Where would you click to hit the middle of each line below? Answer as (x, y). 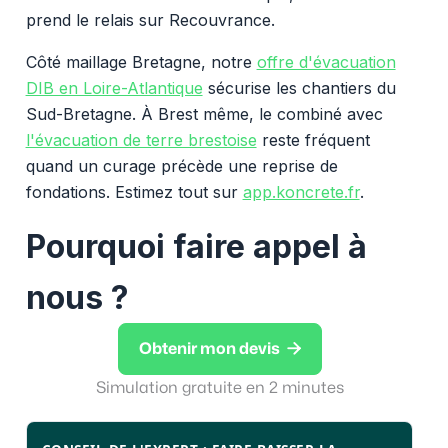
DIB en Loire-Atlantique (114, 87)
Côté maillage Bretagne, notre (141, 61)
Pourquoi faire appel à (196, 246)
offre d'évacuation (326, 61)
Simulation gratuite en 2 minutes (219, 387)
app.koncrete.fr (301, 191)
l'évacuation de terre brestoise (141, 139)
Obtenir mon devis (209, 348)
